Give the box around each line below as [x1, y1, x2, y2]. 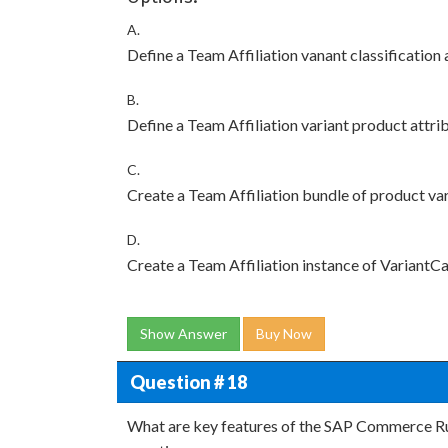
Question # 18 [129, 370, 247, 393]
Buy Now [256, 325, 312, 342]
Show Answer [140, 325, 227, 342]
